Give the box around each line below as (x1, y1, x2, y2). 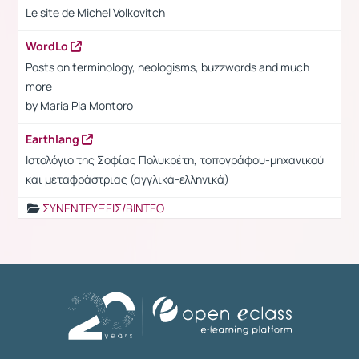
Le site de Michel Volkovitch (26, 4, 165, 20)
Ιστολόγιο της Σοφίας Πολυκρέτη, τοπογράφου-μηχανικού (26, 151, 324, 167)
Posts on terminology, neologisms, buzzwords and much (26, 58, 309, 75)
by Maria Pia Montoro (26, 97, 133, 113)
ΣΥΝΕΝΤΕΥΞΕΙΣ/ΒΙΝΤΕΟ (42, 200, 164, 216)
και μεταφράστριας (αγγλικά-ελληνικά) (26, 171, 229, 187)
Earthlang (26, 131, 82, 147)
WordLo (26, 38, 71, 54)
